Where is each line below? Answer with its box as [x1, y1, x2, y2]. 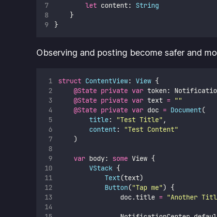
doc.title [58, 192, 159, 201]
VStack [89, 163, 112, 172]
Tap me [135, 183, 159, 192]
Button [104, 183, 128, 192]
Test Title [120, 115, 159, 124]
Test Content [127, 124, 174, 134]
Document [170, 105, 201, 114]
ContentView [85, 76, 128, 85]
